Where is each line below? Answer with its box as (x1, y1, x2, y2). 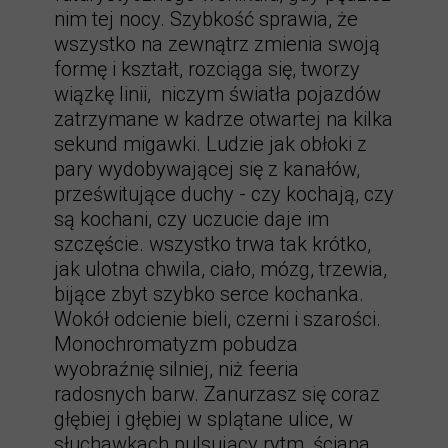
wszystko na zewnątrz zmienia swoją (54, 32, 380, 56)
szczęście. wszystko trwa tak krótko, (54, 232, 371, 256)
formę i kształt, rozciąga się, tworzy (54, 57, 360, 81)
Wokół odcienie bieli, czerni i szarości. (54, 307, 381, 331)
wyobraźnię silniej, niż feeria (54, 357, 299, 381)
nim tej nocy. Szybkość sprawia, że (54, 7, 358, 31)
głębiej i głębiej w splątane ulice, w (54, 407, 353, 431)
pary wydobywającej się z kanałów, (54, 157, 360, 181)
